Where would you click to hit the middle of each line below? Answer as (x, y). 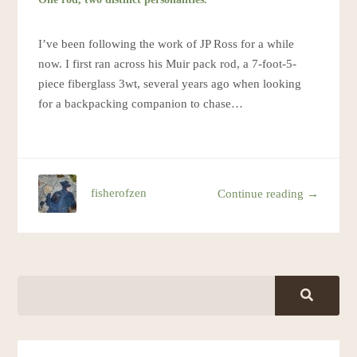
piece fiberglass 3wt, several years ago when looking (170, 84)
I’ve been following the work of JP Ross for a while (167, 44)
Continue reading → (268, 193)
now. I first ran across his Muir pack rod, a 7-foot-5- (168, 64)
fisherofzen (119, 193)
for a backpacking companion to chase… (141, 104)
